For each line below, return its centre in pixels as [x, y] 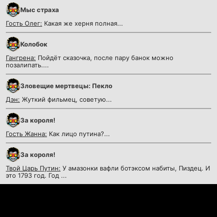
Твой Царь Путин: [33, 168]
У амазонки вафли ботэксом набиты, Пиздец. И [135, 168]
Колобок [34, 44]
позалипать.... [27, 65]
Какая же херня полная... [83, 23]
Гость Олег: [24, 23]
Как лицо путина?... [78, 134]
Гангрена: [21, 58]
